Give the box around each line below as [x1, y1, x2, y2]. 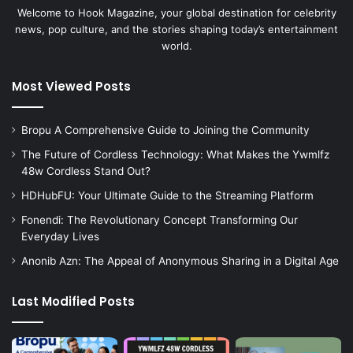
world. [161, 39, 192, 53]
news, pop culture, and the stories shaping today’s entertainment [15, 23, 338, 36]
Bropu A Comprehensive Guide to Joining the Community [21, 124, 310, 137]
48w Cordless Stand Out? [21, 165, 150, 178]
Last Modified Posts [12, 293, 135, 310]
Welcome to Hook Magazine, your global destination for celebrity [17, 6, 336, 20]
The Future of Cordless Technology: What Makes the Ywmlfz [21, 148, 329, 162]
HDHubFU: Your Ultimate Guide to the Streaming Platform [21, 189, 314, 203]
